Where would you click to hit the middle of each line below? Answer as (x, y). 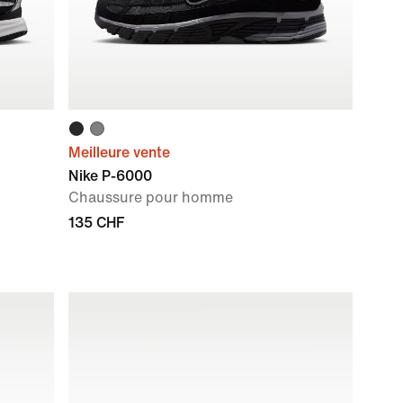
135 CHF (96, 223)
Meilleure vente (119, 152)
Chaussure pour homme (151, 197)
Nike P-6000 (110, 176)
